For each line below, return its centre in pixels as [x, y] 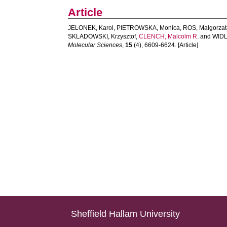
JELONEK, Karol [91, 28]
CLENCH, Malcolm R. [169, 36]
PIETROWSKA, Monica [148, 28]
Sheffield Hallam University [126, 214]
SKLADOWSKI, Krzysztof [102, 36]
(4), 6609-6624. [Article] [165, 45]
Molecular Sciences [95, 45]
